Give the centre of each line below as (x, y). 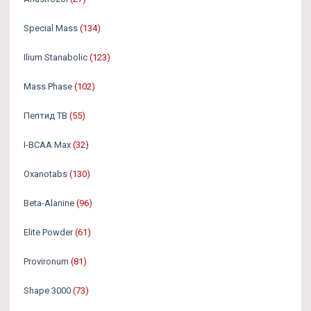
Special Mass (51, 28)
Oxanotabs (45, 174)
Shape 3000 (47, 290)
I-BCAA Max (47, 144)
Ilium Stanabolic (56, 57)
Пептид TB (45, 115)
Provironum (46, 261)
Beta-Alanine (49, 203)
